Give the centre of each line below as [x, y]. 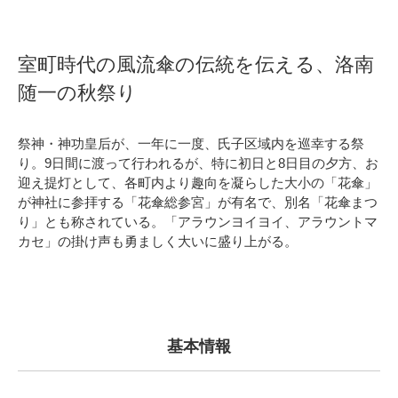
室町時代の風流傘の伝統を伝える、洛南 [196, 64]
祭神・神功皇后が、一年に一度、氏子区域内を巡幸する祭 [191, 143]
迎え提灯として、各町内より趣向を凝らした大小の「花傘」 [198, 183]
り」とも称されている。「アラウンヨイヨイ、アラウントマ [198, 222]
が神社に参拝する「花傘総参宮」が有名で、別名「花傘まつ [198, 202]
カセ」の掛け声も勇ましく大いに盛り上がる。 [158, 241]
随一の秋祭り [77, 93]
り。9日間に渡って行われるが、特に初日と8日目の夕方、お [198, 163]
